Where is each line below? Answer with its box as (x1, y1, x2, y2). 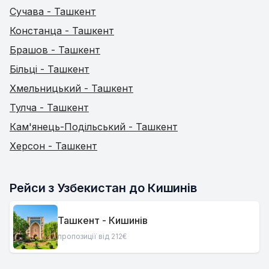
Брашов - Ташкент (10, 44, 100, 56)
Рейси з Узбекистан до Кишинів (10, 181, 198, 195)
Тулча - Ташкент (10, 101, 89, 113)
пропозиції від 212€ (58, 231, 127, 241)
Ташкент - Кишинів (58, 214, 148, 226)
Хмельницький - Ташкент (10, 82, 133, 94)
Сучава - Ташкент (10, 5, 96, 17)
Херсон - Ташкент (10, 140, 97, 152)
